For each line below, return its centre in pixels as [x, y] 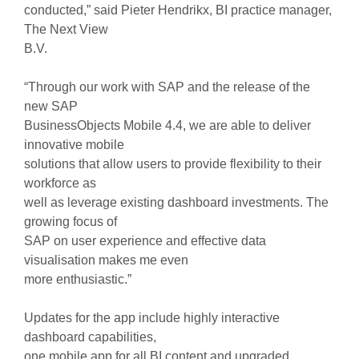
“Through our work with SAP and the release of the [167, 87]
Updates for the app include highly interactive [151, 318]
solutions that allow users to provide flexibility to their [172, 164]
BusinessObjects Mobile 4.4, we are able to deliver [167, 125]
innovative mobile [74, 145]
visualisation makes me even [106, 260]
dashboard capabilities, [90, 337]
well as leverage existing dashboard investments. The [176, 202]
